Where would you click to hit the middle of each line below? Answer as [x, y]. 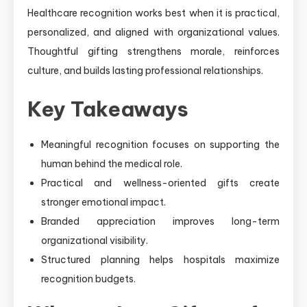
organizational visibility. [95, 240]
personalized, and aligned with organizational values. [153, 32]
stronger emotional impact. [103, 202]
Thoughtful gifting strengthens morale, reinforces [153, 51]
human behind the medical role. [112, 163]
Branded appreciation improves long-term [160, 221]
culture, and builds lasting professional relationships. [145, 70]
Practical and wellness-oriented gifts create [160, 183]
